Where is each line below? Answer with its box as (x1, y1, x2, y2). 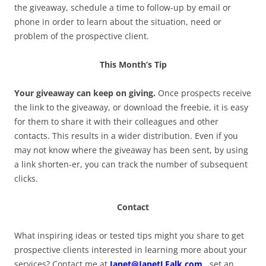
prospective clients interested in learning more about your (14, 244, 247, 255)
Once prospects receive (158, 87, 251, 99)
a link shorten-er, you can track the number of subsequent (14, 159, 248, 170)
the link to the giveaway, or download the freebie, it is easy (14, 102, 248, 113)
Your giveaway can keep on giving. (14, 87, 158, 99)
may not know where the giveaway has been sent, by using (14, 144, 248, 156)
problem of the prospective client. (14, 30, 149, 42)
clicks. (14, 173, 38, 184)
